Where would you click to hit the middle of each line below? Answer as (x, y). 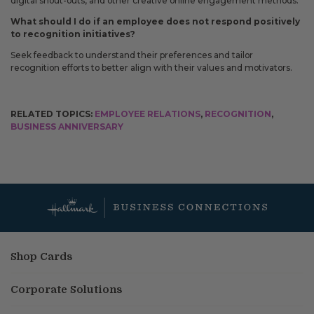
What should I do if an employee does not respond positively (155, 21)
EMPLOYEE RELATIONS (148, 114)
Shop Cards (42, 257)
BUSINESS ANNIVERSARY (67, 126)
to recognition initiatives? (73, 34)
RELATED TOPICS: (53, 114)
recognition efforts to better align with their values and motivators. (151, 67)
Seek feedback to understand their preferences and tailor (132, 55)
